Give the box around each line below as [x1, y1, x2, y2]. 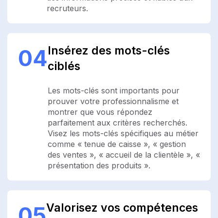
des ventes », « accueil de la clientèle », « [48, 149, 200, 160]
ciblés [48, 59, 80, 73]
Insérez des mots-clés [48, 43, 170, 57]
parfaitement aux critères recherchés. [48, 117, 187, 127]
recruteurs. [47, 3, 88, 13]
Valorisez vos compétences [46, 200, 198, 215]
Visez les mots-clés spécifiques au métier [48, 128, 199, 138]
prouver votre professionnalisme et [48, 96, 179, 106]
